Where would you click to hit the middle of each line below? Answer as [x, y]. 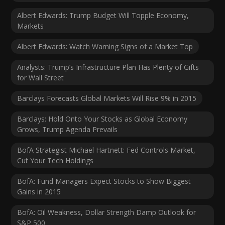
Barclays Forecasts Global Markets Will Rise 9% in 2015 [107, 98]
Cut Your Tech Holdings [55, 161]
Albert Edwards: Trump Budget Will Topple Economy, [103, 16]
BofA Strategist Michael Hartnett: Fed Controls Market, [106, 150]
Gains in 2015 [39, 192]
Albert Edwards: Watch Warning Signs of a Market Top [105, 47]
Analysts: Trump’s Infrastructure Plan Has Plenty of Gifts [108, 67]
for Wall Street [41, 78]
